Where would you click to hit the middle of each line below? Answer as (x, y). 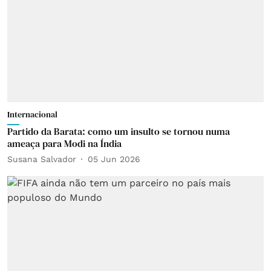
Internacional (32, 114)
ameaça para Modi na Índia (64, 143)
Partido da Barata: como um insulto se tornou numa (119, 131)
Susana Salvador (42, 159)
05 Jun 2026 (114, 159)
